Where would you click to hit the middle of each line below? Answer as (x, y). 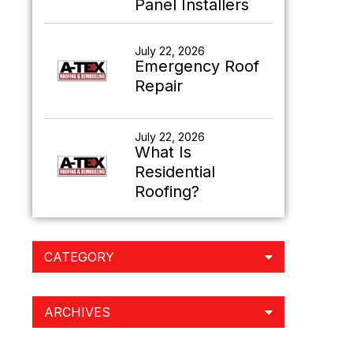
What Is (163, 152)
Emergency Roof (197, 66)
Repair (159, 86)
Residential (175, 171)
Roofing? (167, 191)
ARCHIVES (77, 312)
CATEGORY (79, 257)
